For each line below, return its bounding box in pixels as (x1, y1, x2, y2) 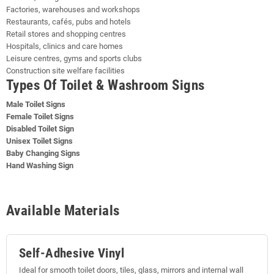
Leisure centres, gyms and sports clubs (6, 54, 142, 63)
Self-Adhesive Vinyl (19, 245, 125, 261)
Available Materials (6, 202, 120, 219)
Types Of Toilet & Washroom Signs (6, 77, 205, 94)
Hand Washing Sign (6, 161, 73, 170)
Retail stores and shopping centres (6, 29, 126, 39)
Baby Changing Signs (6, 149, 80, 158)
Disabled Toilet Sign (6, 124, 74, 133)
